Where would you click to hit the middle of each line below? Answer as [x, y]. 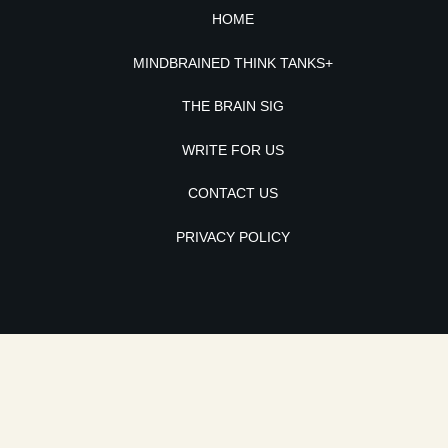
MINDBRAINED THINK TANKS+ [233, 62]
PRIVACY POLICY [233, 236]
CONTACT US [233, 193]
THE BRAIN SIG [233, 106]
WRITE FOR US [233, 149]
